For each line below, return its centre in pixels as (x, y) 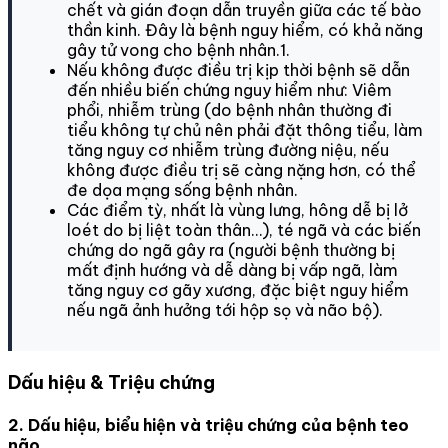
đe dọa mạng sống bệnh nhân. (182, 189)
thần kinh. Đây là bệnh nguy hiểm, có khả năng (245, 29)
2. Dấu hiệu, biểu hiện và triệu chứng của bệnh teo (208, 425)
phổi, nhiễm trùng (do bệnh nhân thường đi (229, 109)
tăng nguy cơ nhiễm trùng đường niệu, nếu (228, 149)
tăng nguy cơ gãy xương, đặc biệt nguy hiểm (238, 289)
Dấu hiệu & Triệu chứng (111, 382)
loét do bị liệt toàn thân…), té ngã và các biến (244, 229)
